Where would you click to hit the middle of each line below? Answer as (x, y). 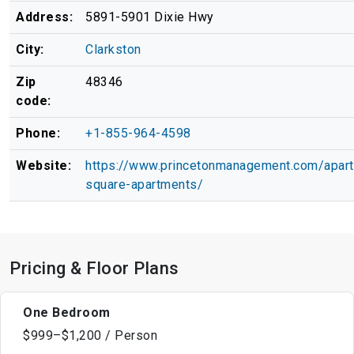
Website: (43, 166)
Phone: (38, 134)
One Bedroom (67, 313)
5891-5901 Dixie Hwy (150, 17)
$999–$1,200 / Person (90, 336)
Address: (44, 17)
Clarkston (113, 50)
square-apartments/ (144, 185)
